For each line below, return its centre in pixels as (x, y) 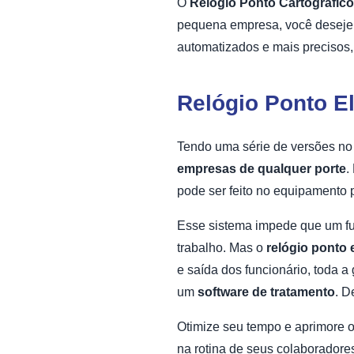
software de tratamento (266, 292)
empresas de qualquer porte (262, 169)
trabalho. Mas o (222, 248)
